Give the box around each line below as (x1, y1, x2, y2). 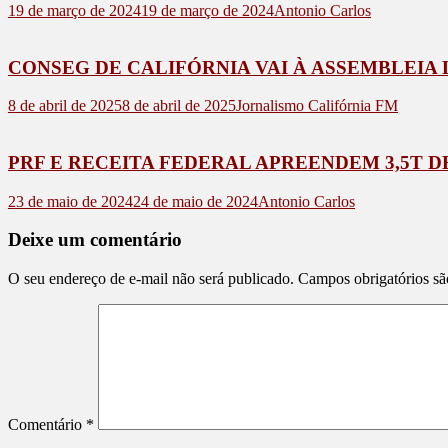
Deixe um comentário (8, 229, 182, 251)
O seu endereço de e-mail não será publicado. (8, 270, 294, 288)
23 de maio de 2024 (8, 192, 133, 210)
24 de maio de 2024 (133, 192, 258, 210)
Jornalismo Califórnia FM (236, 97, 398, 115)
